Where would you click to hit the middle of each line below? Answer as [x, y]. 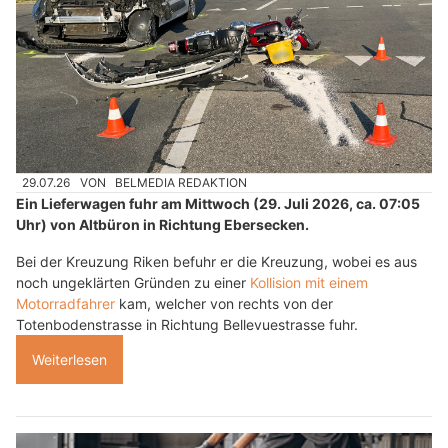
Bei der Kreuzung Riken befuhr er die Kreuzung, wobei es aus [216, 262]
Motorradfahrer [65, 304]
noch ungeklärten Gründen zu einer [133, 283]
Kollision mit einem [309, 283]
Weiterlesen [69, 360]
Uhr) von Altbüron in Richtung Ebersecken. [162, 225]
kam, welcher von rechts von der [224, 304]
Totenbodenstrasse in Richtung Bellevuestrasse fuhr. [187, 325]
